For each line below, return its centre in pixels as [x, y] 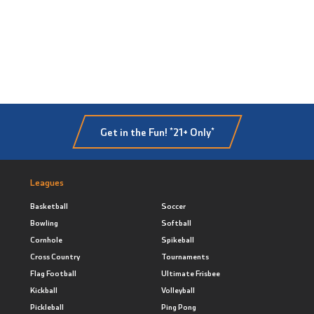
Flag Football [53, 273]
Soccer [173, 205]
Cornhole [46, 239]
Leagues [47, 182]
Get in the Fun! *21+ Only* [157, 132]
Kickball [43, 289]
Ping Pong [178, 306]
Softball [176, 222]
